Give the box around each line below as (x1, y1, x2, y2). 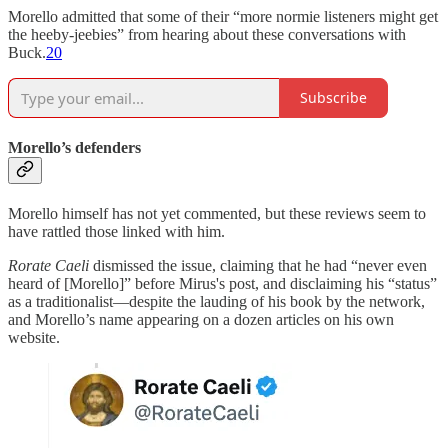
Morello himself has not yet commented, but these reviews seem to (8, 205, 426, 223)
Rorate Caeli (8, 257, 89, 275)
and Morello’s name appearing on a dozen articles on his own (8, 311, 394, 329)
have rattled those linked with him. (8, 223, 225, 241)
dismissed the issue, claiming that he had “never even (89, 257, 427, 275)
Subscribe (300, 88, 367, 108)
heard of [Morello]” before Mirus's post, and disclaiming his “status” (8, 275, 437, 293)
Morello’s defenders (8, 138, 141, 156)
